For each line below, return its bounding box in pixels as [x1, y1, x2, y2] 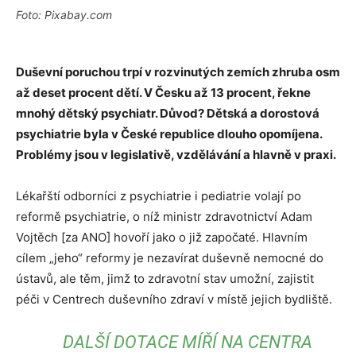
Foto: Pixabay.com [16, 8, 112, 21]
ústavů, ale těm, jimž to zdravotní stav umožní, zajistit [16, 271, 314, 286]
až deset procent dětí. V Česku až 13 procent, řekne [16, 85, 311, 100]
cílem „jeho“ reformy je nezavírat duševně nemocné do [16, 250, 323, 265]
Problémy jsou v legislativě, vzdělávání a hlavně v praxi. [16, 147, 336, 162]
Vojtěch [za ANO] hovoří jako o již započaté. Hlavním [16, 230, 308, 245]
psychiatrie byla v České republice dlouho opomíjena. [16, 126, 322, 141]
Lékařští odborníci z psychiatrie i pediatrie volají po [16, 188, 301, 203]
